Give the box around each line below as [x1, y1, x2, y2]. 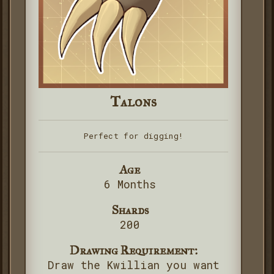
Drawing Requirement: [69, 242, 198, 257]
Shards [111, 202, 149, 217]
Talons [110, 92, 157, 110]
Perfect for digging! [83, 130, 183, 141]
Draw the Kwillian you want [47, 257, 220, 272]
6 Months [103, 177, 156, 191]
